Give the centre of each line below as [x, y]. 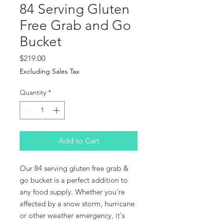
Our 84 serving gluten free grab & [74, 168]
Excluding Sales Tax [50, 71]
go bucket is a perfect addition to [74, 180]
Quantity [33, 92]
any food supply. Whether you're [72, 192]
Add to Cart [79, 140]
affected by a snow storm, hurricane [77, 203]
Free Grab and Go [75, 25]
